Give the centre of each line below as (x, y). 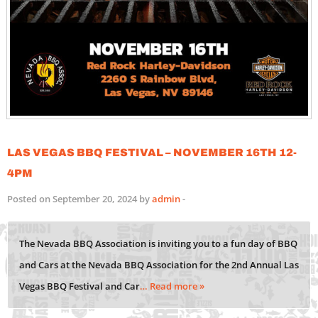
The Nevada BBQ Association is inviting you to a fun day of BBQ (158, 243)
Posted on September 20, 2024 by (79, 198)
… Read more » (172, 286)
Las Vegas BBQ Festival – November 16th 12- (152, 151)
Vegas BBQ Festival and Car (79, 286)
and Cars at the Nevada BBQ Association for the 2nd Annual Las (159, 264)
